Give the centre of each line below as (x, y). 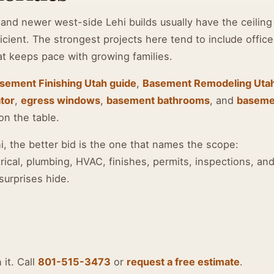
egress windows (61, 100)
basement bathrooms (158, 100)
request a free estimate (183, 261)
